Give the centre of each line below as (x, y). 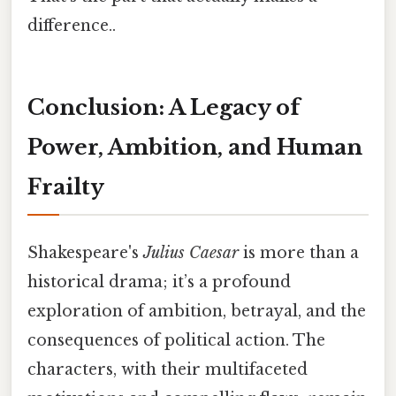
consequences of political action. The (176, 341)
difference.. (72, 26)
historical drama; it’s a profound (159, 282)
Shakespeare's (85, 253)
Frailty (66, 187)
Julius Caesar (191, 253)
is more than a (299, 253)
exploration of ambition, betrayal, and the (197, 312)
